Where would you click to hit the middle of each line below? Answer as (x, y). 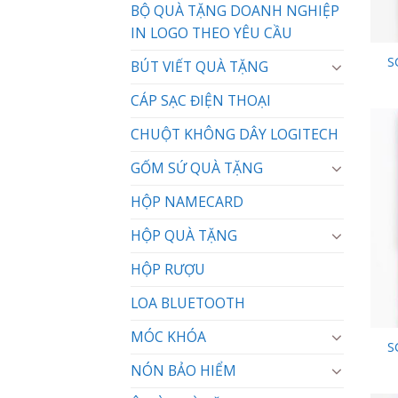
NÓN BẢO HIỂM (183, 370)
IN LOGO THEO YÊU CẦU (211, 32)
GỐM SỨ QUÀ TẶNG (197, 167)
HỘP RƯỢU (168, 269)
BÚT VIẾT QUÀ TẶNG (199, 66)
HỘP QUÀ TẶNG (184, 235)
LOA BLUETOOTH (188, 302)
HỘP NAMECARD (187, 201)
